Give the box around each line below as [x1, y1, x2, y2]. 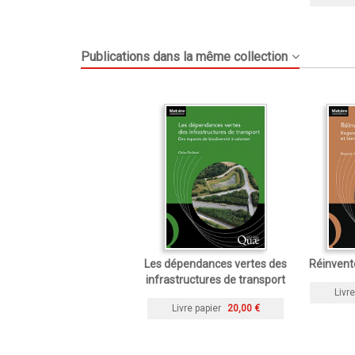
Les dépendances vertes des [144, 258, 287, 271]
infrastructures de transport [146, 273, 285, 287]
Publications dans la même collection [81, 49, 288, 65]
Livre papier [171, 303, 221, 315]
